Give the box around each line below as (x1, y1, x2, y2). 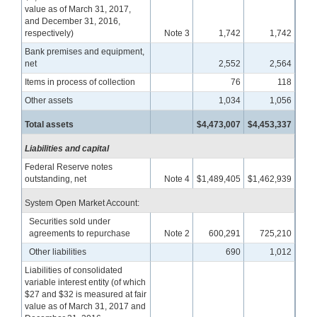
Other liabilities (29, 246, 86, 257)
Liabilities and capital (25, 143, 110, 154)
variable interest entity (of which (25, 277, 146, 287)
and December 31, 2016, (25, 16, 121, 26)
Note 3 (163, 28, 190, 38)
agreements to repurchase (29, 228, 130, 238)
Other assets (25, 95, 74, 105)
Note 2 (163, 228, 190, 238)
